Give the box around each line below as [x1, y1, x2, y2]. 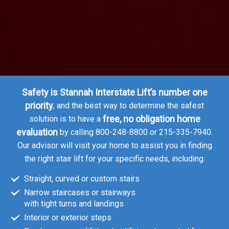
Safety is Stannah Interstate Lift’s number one [21, 87, 208, 98]
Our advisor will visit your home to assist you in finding [17, 141, 212, 151]
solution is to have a [29, 114, 103, 124]
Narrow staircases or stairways [24, 188, 136, 198]
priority [25, 100, 53, 111]
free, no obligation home [102, 113, 200, 125]
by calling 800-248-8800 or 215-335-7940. [58, 127, 213, 138]
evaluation [16, 127, 58, 138]
